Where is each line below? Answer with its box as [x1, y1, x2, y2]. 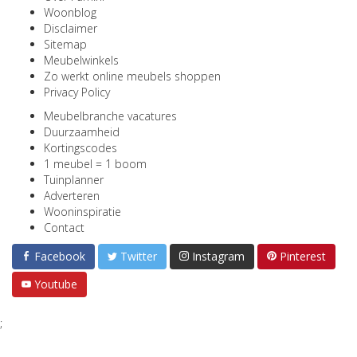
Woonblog [44, 5, 96, 20]
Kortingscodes [44, 140, 117, 155]
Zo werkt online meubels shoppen [44, 69, 221, 84]
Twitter [120, 249, 157, 264]
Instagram [192, 249, 245, 264]
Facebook [34, 249, 85, 264]
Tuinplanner [44, 172, 104, 187]
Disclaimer [44, 21, 97, 36]
